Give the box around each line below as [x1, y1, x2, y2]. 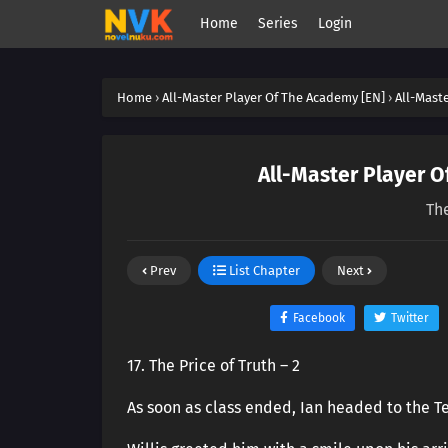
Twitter [390, 311, 429, 325]
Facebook [292, 311, 345, 325]
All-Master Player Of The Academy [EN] [162, 90, 385, 105]
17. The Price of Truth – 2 [127, 356, 300, 375]
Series [258, 15, 299, 32]
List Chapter [226, 263, 300, 278]
